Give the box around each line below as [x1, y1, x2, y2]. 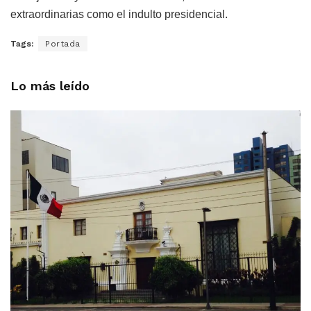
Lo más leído [10, 78, 90, 94]
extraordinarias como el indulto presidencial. [10, 8, 228, 21]
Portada [45, 39, 81, 49]
